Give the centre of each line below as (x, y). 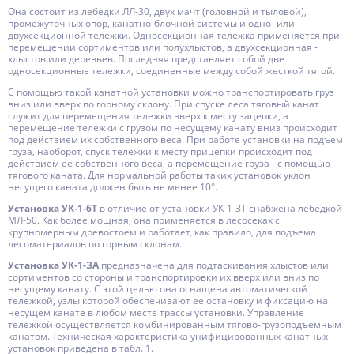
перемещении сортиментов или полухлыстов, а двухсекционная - (163, 47)
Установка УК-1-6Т (53, 208)
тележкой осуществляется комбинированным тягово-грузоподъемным (175, 324)
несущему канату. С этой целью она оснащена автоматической (158, 289)
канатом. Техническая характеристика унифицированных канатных (168, 336)
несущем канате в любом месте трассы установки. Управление (156, 313)
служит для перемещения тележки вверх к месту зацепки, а (148, 116)
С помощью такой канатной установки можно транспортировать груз (171, 92)
